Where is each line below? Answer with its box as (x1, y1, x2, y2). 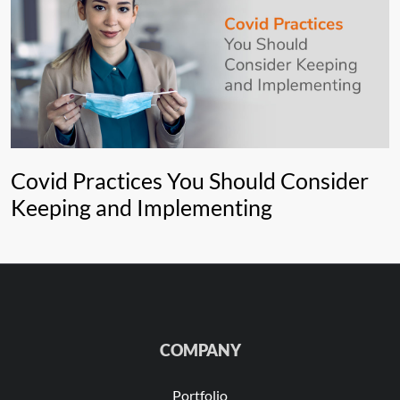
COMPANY (159, 340, 241, 361)
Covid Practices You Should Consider (11, 167, 369, 195)
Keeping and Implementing (11, 194, 272, 221)
